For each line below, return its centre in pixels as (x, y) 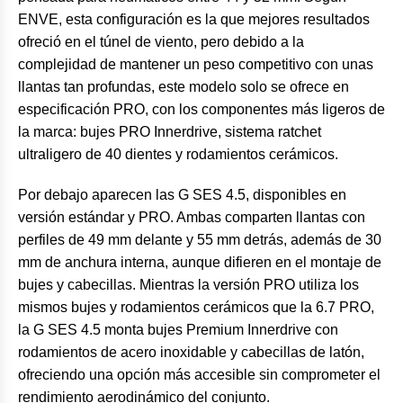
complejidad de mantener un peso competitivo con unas (196, 65)
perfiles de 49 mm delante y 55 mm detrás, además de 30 (200, 240)
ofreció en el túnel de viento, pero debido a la (161, 42)
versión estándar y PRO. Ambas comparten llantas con (192, 218)
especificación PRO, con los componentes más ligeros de (201, 110)
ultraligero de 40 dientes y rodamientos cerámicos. (178, 155)
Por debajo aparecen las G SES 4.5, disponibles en (182, 195)
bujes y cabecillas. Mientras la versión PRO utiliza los (188, 285)
